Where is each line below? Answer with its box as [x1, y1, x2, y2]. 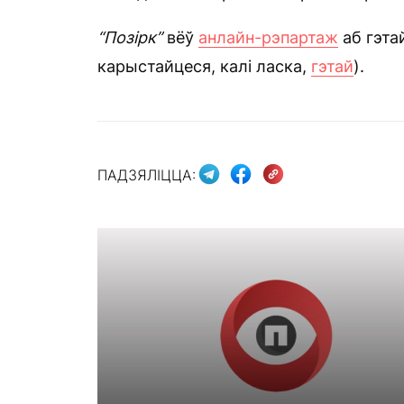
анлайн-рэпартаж [198, 28, 338, 48]
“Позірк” [97, 28, 162, 48]
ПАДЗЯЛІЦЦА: [97, 165, 196, 184]
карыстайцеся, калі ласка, [97, 57, 311, 77]
